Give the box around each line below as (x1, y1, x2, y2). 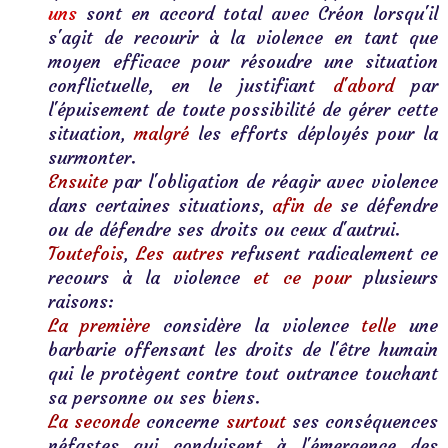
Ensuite (47, 170, 115, 194)
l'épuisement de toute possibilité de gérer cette (47, 98, 438, 122)
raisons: (47, 290, 114, 314)
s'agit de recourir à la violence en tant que (47, 26, 438, 50)
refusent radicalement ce (231, 242, 439, 266)
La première (47, 314, 164, 338)
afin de (272, 194, 333, 218)
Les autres (136, 242, 224, 266)
